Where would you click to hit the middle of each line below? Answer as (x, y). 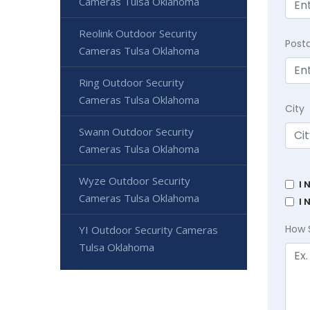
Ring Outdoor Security (131, 82)
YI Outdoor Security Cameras (148, 230)
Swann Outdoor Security (136, 131)
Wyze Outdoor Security (135, 181)
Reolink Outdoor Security (138, 33)
